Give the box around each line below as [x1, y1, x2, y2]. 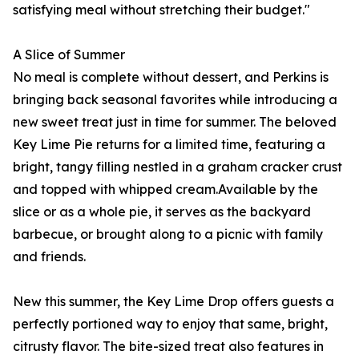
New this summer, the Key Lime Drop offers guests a [13, 293, 334, 310]
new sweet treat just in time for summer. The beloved [13, 114, 337, 131]
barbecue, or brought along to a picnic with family [13, 226, 323, 243]
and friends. [13, 248, 86, 265]
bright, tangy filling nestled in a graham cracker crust [13, 159, 342, 175]
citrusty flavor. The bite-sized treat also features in [13, 338, 324, 355]
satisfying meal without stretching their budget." [13, 2, 310, 18]
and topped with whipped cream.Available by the [13, 181, 318, 198]
